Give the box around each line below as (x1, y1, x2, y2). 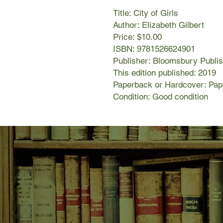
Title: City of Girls (113, 8, 178, 18)
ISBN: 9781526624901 (113, 44, 195, 54)
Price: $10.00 (113, 32, 162, 42)
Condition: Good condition (113, 92, 208, 102)
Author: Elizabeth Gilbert (113, 20, 204, 30)
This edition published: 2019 (113, 68, 216, 78)
